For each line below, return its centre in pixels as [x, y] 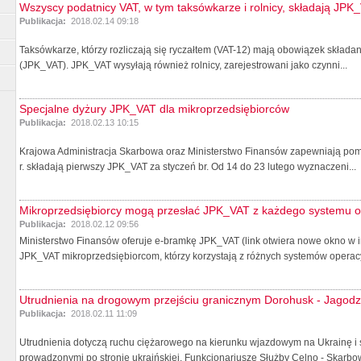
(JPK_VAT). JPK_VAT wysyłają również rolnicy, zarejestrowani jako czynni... [183, 65]
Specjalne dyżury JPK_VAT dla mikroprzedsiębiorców [154, 108]
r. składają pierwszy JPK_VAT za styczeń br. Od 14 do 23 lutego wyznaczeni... [188, 166]
